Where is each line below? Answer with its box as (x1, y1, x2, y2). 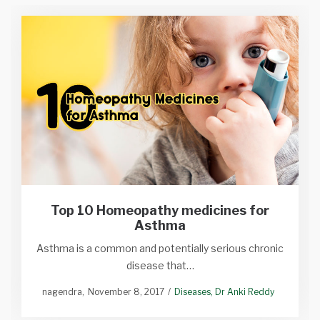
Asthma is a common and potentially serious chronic (36, 241, 284, 254)
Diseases (174, 286, 211, 297)
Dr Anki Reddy (215, 286, 274, 297)
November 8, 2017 (88, 286, 164, 297)
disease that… (126, 259, 194, 271)
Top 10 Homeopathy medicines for (51, 202, 269, 218)
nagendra (42, 286, 82, 297)
